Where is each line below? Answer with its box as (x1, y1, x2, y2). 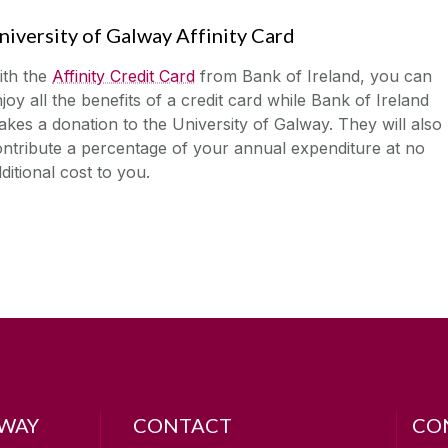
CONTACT (133, 412, 233, 437)
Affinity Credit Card (52, 65, 195, 86)
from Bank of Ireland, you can (195, 65, 432, 86)
